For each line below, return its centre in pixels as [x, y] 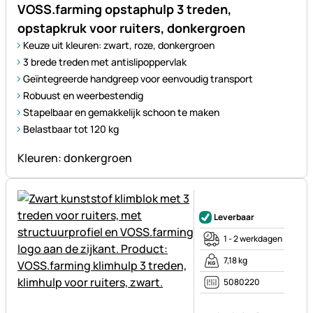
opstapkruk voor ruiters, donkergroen [131, 28]
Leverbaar [234, 217]
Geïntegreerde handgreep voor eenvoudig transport [138, 79]
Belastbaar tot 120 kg [71, 129]
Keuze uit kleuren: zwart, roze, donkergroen [119, 45]
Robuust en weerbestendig [83, 96]
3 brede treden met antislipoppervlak [105, 62]
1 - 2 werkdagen [253, 239]
